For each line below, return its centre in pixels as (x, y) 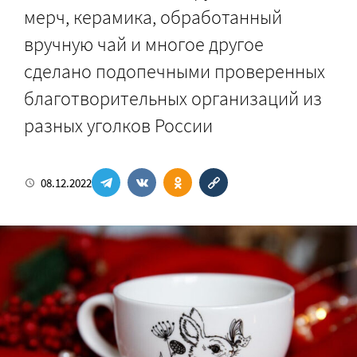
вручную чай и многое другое (144, 44)
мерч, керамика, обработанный (153, 17)
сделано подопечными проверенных (175, 71)
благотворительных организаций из (173, 98)
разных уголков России (118, 126)
